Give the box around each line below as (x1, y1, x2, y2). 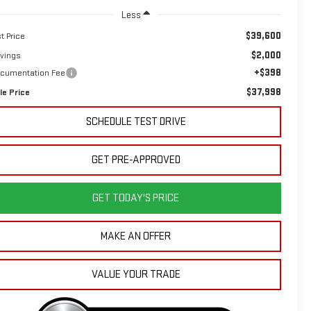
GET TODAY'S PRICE (92, 191, 179, 205)
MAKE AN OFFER (101, 229, 171, 243)
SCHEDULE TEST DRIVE (85, 115, 186, 128)
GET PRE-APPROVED (91, 153, 180, 167)
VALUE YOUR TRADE (91, 267, 180, 281)
